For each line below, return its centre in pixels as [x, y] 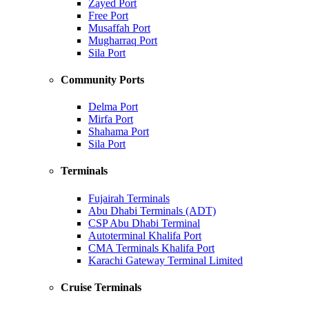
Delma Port [113, 107]
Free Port [108, 15]
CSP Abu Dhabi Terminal [144, 223]
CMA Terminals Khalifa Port [151, 248]
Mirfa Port [111, 119]
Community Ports [102, 79]
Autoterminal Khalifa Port [145, 235]
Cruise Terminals [101, 287]
